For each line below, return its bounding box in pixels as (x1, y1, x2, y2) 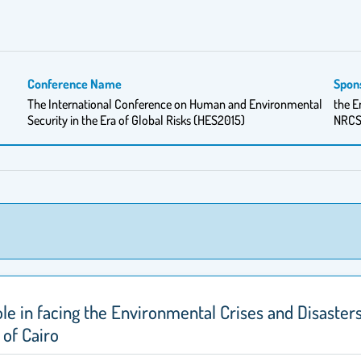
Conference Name (27, 76, 122, 92)
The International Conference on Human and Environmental (27, 96, 323, 112)
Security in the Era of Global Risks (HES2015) (27, 112, 246, 128)
